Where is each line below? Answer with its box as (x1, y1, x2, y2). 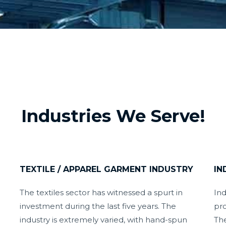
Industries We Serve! (21, 105, 205, 127)
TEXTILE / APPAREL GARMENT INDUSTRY (19, 164, 193, 174)
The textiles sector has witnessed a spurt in (19, 187, 183, 197)
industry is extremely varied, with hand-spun (19, 214, 187, 224)
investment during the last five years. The (19, 201, 176, 211)
